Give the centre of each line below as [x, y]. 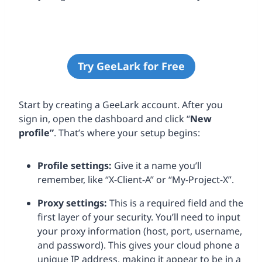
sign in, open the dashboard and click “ [104, 118]
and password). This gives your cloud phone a [139, 245]
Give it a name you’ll [157, 165]
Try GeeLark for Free [131, 66]
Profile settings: [75, 165]
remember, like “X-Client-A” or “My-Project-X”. [136, 179]
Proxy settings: [72, 203]
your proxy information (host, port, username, [140, 231]
